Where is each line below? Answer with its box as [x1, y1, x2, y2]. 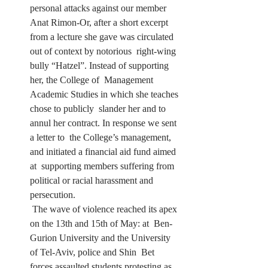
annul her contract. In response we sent [30, 117, 179, 128]
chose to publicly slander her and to [30, 103, 168, 114]
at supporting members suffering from [30, 160, 176, 171]
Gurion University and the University [30, 232, 173, 243]
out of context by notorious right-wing [30, 45, 178, 56]
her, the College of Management [30, 74, 156, 85]
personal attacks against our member [30, 2, 169, 13]
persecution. [30, 189, 75, 200]
